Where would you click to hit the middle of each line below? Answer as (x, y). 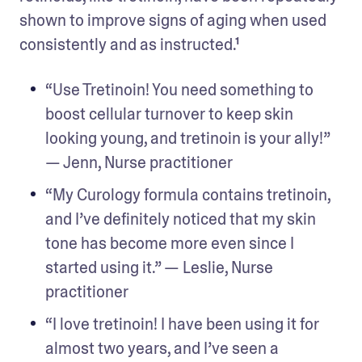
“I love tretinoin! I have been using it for (182, 324)
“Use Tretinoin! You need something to (179, 89)
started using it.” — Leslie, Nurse (159, 267)
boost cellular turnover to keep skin (169, 114)
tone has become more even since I (170, 243)
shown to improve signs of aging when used (173, 20)
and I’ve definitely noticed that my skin (181, 219)
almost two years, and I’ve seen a (162, 348)
